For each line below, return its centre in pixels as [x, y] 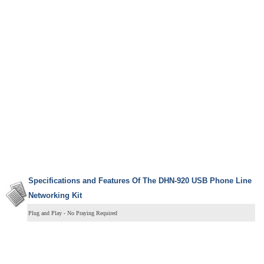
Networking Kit [55, 195]
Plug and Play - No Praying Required [73, 213]
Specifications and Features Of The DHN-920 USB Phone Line [140, 181]
